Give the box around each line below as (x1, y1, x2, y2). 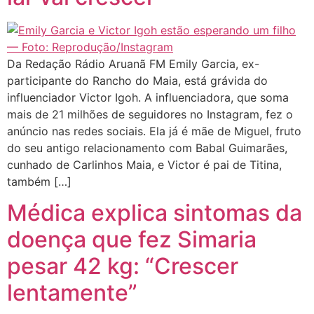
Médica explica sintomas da (7, 199, 302, 227)
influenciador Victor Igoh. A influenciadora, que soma (7, 90, 289, 104)
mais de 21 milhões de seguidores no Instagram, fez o (7, 107, 293, 121)
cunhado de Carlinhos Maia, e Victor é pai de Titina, (7, 158, 282, 172)
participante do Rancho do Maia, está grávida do (7, 74, 268, 88)
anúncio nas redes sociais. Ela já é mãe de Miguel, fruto (7, 124, 301, 138)
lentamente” (7, 279, 137, 307)
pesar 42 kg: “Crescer (7, 252, 238, 280)
